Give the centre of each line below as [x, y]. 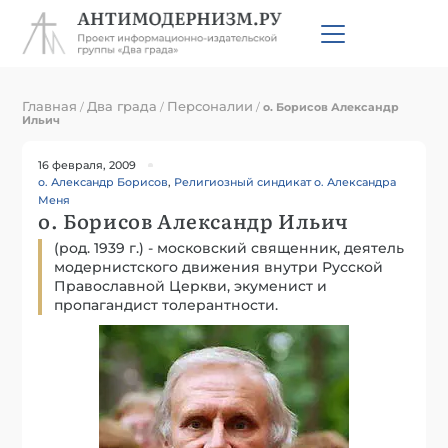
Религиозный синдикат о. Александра [285, 181]
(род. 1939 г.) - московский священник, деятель [229, 247]
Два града [122, 105]
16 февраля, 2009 [87, 164]
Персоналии [210, 105]
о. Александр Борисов [103, 181]
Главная [50, 105]
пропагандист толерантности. [166, 304]
